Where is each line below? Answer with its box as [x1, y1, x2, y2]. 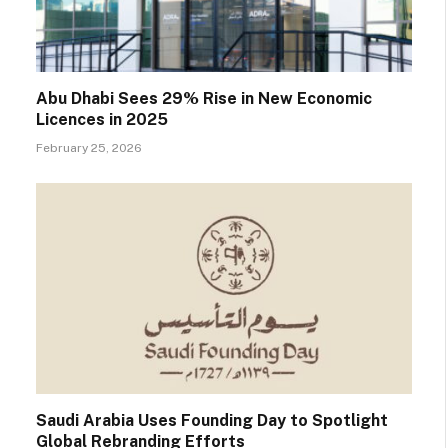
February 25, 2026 [36, 140, 142, 155]
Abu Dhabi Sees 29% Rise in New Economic [36, 88, 372, 108]
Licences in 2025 [36, 109, 168, 129]
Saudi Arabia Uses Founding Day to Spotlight [36, 411, 388, 431]
